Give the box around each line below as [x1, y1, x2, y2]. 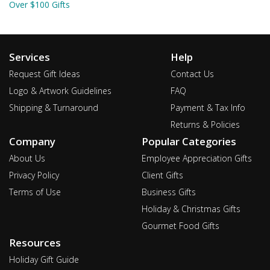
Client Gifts [142, 169, 183, 181]
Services [9, 50, 50, 64]
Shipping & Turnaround [9, 102, 98, 114]
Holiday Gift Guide [9, 254, 79, 266]
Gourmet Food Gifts [142, 220, 219, 232]
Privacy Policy [9, 169, 59, 181]
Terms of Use [9, 186, 61, 198]
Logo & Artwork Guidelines [9, 85, 111, 97]
